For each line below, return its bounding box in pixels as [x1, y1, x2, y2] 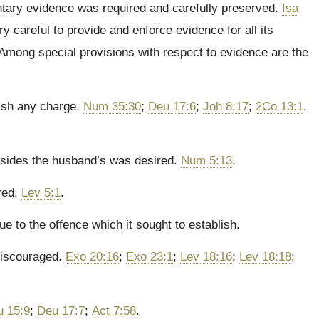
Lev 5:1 [21, 186, 61, 199]
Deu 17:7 [37, 304, 85, 318]
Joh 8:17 [203, 100, 249, 113]
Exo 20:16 [66, 250, 119, 263]
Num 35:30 [83, 100, 141, 113]
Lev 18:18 [239, 250, 291, 263]
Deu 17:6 [148, 100, 196, 113]
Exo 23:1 [126, 250, 173, 263]
